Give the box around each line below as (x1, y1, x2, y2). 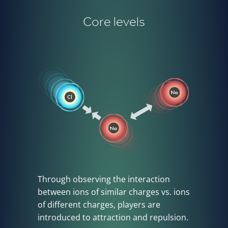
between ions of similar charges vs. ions (38, 186, 190, 198)
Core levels (82, 9, 145, 35)
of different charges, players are (38, 199, 160, 211)
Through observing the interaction (38, 174, 170, 185)
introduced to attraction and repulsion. (38, 212, 188, 223)
